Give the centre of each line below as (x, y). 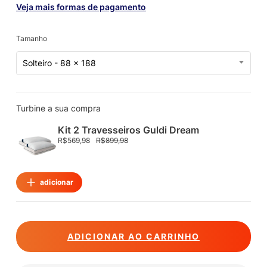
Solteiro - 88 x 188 (59, 63)
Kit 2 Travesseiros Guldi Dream (128, 130)
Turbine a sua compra (58, 108)
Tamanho (31, 38)
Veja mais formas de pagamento (81, 7)
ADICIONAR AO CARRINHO (133, 236)
